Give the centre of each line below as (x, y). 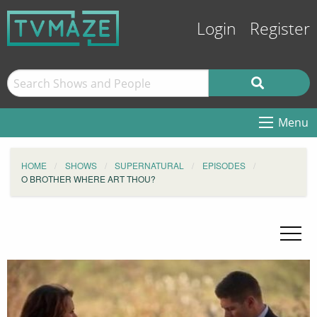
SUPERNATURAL (149, 165)
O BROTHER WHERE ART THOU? (88, 179)
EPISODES (224, 165)
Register (280, 29)
